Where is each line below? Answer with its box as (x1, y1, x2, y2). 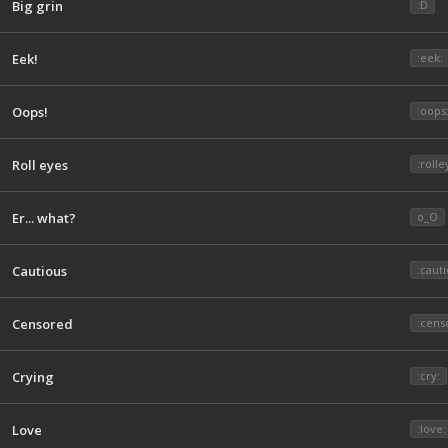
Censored (12, 315, 73, 333)
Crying (12, 368, 54, 386)
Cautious (12, 262, 67, 280)
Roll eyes (12, 156, 68, 174)
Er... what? (12, 209, 76, 227)
